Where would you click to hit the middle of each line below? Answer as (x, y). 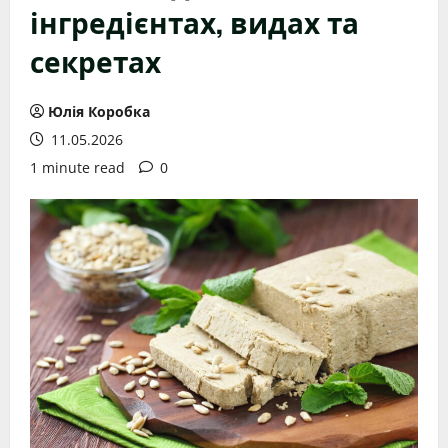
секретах (95, 60)
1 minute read (77, 167)
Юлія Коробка (99, 111)
